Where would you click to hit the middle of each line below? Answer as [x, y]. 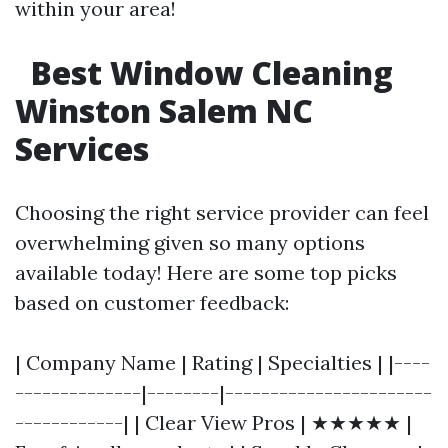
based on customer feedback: [152, 302]
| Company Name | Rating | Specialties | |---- [222, 362]
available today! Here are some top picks [206, 272]
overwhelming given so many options [190, 242]
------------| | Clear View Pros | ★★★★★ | [213, 422]
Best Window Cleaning [208, 72]
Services [82, 148]
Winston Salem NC [164, 110]
